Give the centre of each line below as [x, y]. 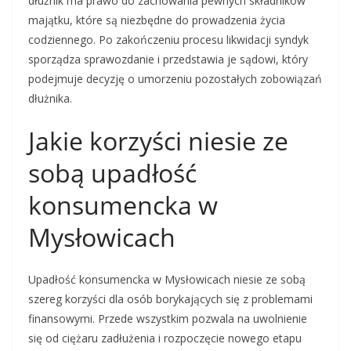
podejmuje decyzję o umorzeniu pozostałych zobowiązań [175, 79]
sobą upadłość [112, 173]
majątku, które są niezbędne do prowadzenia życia [157, 20]
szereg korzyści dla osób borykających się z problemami [170, 299]
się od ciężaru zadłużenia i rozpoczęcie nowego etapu [165, 338]
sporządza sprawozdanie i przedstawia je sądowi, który [168, 60]
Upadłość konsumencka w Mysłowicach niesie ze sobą [167, 280]
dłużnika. [50, 99]
